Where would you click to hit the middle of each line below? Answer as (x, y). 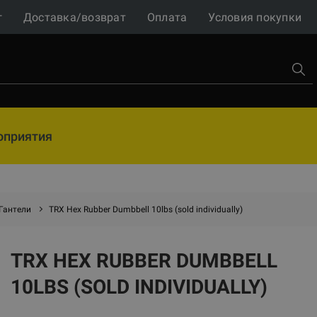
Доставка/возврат (74, 17)
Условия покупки (255, 17)
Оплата (167, 17)
